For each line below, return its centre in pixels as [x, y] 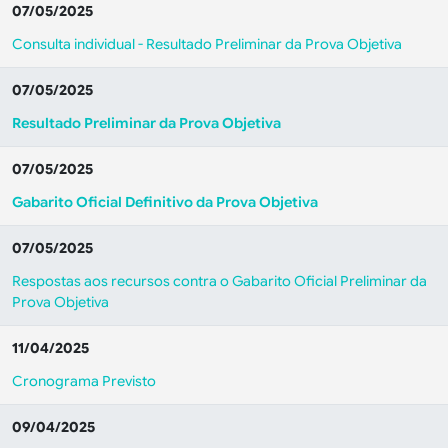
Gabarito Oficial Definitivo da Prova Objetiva [165, 202]
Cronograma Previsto [84, 381]
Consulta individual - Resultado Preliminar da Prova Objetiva [207, 44]
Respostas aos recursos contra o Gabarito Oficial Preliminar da [219, 281]
